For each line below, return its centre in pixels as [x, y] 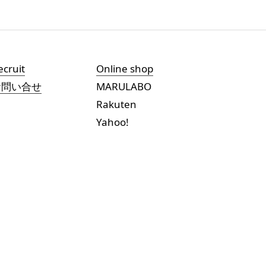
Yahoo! [113, 122]
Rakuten [117, 104]
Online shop [125, 69]
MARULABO [124, 86]
